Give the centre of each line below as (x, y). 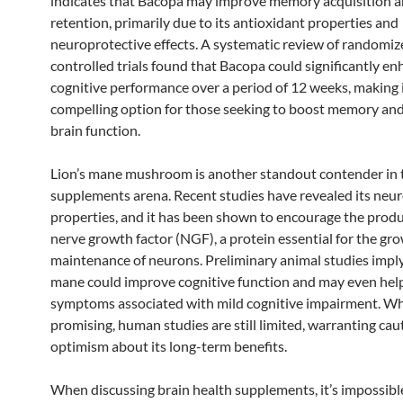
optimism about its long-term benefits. (169, 345)
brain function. (95, 130)
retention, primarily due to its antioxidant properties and (224, 22)
